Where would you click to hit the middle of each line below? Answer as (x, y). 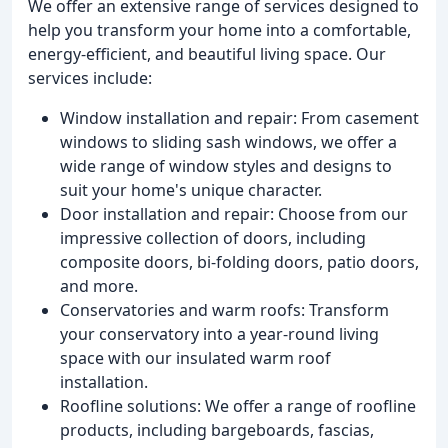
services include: (90, 77)
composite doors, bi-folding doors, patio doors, (239, 261)
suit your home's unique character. (191, 189)
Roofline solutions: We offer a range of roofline (238, 405)
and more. (99, 285)
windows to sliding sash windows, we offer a (228, 141)
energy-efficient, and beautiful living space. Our (207, 53)
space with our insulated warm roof (195, 357)
